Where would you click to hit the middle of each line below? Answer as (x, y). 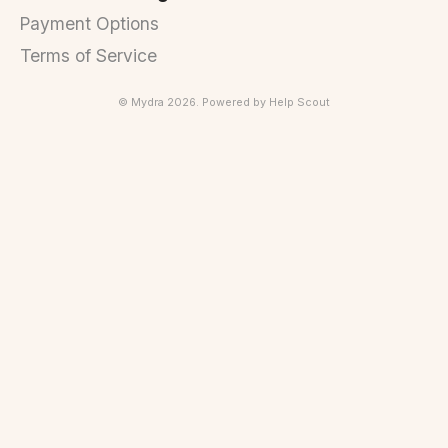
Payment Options (89, 24)
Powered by (235, 103)
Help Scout (299, 103)
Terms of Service (88, 56)
